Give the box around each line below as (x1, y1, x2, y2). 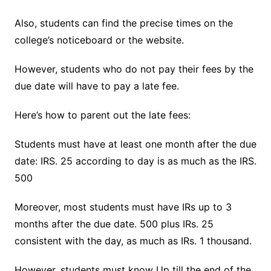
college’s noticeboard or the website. (14, 33, 184, 46)
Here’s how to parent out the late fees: (14, 108, 191, 121)
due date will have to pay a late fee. (14, 79, 179, 92)
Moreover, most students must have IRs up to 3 (14, 200, 232, 213)
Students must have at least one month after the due (14, 137, 256, 150)
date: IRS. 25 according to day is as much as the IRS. (14, 154, 256, 167)
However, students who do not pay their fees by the (14, 62, 253, 75)
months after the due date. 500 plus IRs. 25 (14, 217, 214, 230)
